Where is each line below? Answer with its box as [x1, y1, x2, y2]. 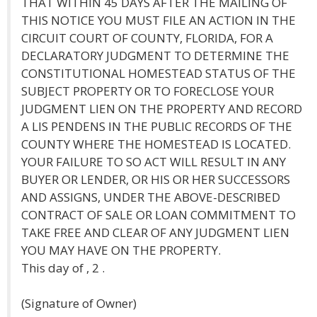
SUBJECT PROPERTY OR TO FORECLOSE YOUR [21, 83, 274, 99]
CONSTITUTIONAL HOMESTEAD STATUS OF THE [21, 65, 296, 81]
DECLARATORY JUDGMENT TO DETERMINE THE [21, 47, 289, 64]
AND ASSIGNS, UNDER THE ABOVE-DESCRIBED [21, 189, 280, 205]
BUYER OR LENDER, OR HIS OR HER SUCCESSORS [21, 171, 290, 188]
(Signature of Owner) [21, 295, 137, 311]
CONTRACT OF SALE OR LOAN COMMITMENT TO [21, 207, 296, 223]
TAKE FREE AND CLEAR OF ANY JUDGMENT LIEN [21, 224, 289, 241]
